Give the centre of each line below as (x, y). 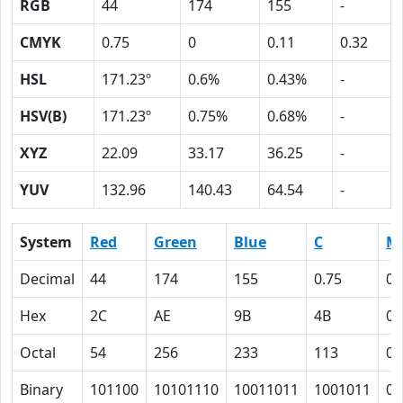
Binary (41, 390)
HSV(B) (43, 116)
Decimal (47, 279)
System (46, 242)
